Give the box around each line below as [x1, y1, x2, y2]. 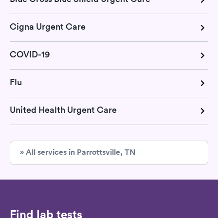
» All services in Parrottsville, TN [20, 147, 135, 157]
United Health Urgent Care [10, 104, 117, 115]
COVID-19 [10, 49, 50, 60]
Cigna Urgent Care [10, 21, 86, 32]
